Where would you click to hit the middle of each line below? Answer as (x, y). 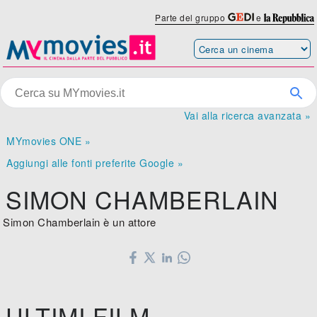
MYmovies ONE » (49, 141)
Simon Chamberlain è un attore (80, 222)
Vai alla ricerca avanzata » (247, 116)
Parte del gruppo (191, 17)
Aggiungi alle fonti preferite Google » (95, 163)
